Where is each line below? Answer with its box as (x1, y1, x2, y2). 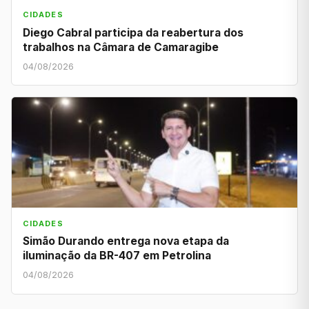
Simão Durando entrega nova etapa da (23, 235, 229, 248)
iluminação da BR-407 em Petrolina (23, 249, 214, 263)
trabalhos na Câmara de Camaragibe (23, 40, 221, 54)
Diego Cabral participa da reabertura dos (23, 26, 243, 39)
